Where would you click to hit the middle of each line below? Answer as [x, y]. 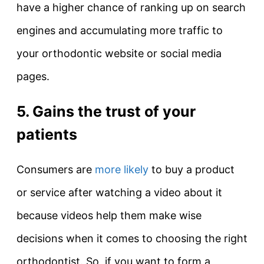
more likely [122, 170]
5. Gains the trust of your [106, 111]
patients [47, 134]
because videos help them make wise [109, 216]
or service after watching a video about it [119, 193]
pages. [33, 76]
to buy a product [192, 170]
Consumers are [56, 170]
